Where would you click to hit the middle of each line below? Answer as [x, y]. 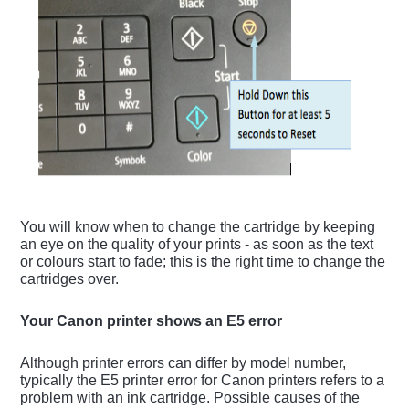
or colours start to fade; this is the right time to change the [203, 262]
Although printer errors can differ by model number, [184, 363]
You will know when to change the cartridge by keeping [198, 227]
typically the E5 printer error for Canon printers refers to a [203, 381]
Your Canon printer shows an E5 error [152, 321]
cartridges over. [70, 279]
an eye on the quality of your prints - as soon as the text [197, 245]
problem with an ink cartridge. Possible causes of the [190, 398]
